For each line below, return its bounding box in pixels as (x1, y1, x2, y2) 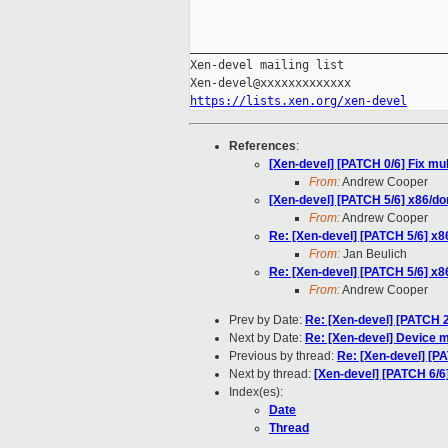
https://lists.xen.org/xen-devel (190, 94, 407, 109)
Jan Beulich (340, 247, 407, 262)
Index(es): (229, 385, 283, 400)
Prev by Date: (229, 313, 305, 328)
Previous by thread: (229, 349, 337, 364)
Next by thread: (229, 367, 314, 382)
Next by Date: (229, 331, 305, 346)
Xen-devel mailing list (190, 58, 344, 73)
